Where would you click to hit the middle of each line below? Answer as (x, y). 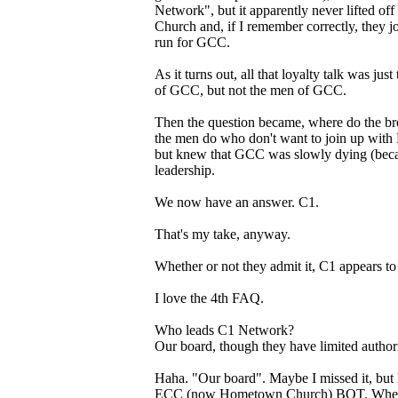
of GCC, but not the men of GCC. (251, 90)
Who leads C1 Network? (224, 330)
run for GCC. (192, 42)
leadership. (185, 170)
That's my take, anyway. (223, 234)
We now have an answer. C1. (237, 202)
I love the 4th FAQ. (209, 298)
